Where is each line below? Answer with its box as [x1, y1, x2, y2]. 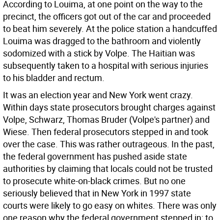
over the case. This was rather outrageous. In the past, [3, 138, 215, 150]
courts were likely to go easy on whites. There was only [3, 199, 217, 211]
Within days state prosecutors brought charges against [3, 101, 216, 113]
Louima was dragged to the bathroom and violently [3, 35, 201, 47]
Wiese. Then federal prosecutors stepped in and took [3, 126, 208, 137]
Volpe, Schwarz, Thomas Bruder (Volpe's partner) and [3, 113, 210, 125]
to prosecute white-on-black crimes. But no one [3, 175, 186, 187]
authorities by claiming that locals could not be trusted [3, 163, 213, 174]
